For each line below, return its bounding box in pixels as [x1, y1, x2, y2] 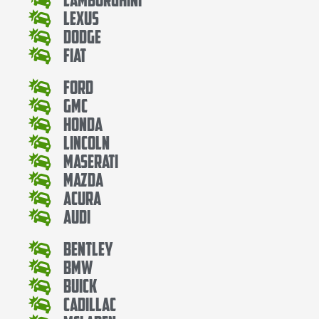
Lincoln [63, 131, 110, 154]
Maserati [63, 150, 119, 172]
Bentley [63, 237, 114, 260]
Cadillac [63, 293, 117, 315]
